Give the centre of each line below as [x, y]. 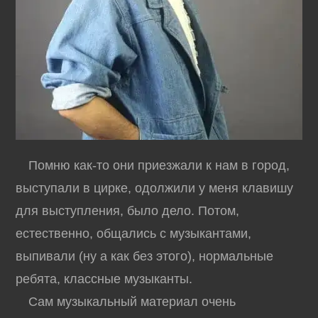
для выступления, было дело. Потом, [128, 211]
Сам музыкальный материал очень [126, 302]
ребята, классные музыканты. [104, 279]
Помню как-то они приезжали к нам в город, [153, 166]
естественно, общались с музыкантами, [134, 234]
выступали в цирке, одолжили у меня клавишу [155, 188]
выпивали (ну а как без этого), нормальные [145, 257]
